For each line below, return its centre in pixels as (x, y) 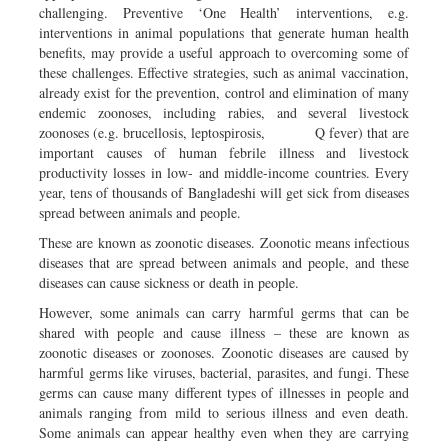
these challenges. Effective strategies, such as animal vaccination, (224, 72)
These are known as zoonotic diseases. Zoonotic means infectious (224, 242)
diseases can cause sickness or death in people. (169, 282)
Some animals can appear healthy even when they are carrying (224, 432)
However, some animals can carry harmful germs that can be (224, 312)
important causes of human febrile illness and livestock (224, 152)
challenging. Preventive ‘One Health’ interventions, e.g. (224, 12)
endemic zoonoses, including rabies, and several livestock (224, 112)
